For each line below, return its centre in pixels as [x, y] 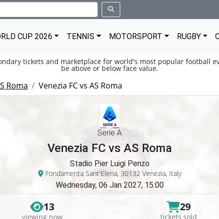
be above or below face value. [109, 68]
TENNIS [81, 36]
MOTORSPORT [136, 36]
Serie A [109, 133]
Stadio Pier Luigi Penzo [109, 164]
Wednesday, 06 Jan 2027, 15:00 [109, 185]
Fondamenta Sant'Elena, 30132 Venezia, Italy [112, 173]
